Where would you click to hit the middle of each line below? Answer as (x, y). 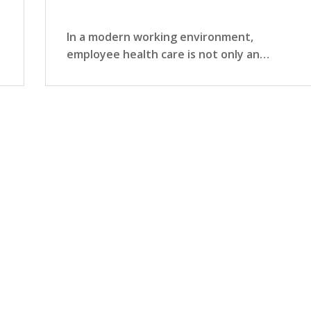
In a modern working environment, (160, 37)
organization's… (110, 72)
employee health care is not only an (163, 54)
